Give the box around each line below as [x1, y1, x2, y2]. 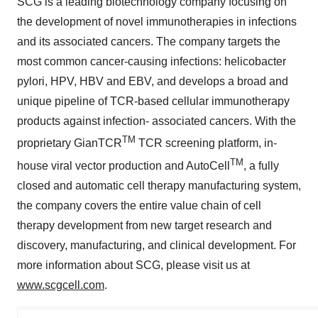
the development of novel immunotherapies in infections [17, 16, 297, 28]
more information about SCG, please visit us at [17, 258, 250, 271]
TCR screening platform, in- [136, 137, 277, 150]
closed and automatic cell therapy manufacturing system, [17, 179, 301, 192]
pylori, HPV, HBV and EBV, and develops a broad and [17, 75, 288, 88]
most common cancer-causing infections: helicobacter [17, 55, 286, 68]
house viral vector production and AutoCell [17, 159, 230, 172]
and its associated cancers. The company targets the [17, 35, 280, 48]
